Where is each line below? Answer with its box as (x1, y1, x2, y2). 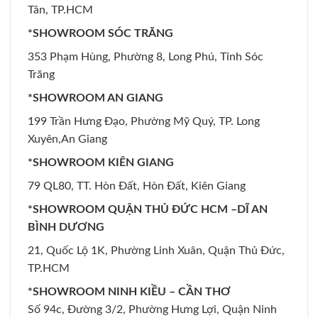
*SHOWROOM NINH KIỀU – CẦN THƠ (28, 286, 231, 298)
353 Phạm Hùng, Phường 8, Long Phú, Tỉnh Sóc (28, 51, 263, 63)
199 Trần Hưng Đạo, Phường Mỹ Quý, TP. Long (28, 116, 260, 128)
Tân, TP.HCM (28, 4, 93, 16)
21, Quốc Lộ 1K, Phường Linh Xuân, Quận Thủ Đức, (28, 245, 285, 257)
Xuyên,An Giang (28, 133, 107, 146)
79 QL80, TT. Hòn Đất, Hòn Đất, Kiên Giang (28, 180, 246, 192)
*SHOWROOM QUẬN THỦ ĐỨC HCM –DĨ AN (28, 204, 268, 216)
